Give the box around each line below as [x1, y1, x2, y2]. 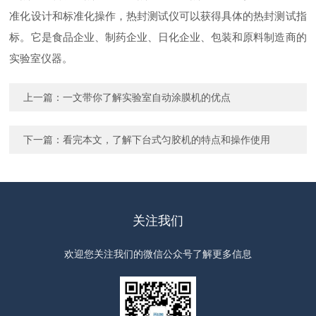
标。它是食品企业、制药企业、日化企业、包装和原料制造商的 [9, 31, 307, 43]
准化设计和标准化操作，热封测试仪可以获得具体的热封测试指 [9, 10, 307, 22]
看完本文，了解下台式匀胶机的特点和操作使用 [63, 134, 271, 145]
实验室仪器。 [9, 52, 73, 64]
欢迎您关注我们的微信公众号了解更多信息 [63, 248, 252, 260]
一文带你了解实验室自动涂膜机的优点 [63, 92, 231, 103]
